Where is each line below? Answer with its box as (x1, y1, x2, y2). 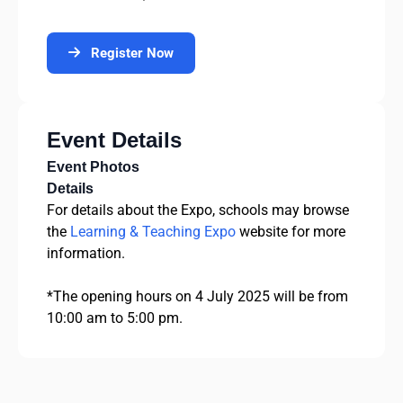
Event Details (47, 127, 182, 152)
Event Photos (47, 158, 139, 175)
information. (47, 244, 125, 262)
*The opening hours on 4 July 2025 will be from (47, 287, 348, 305)
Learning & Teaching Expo (70, 222, 236, 240)
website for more (236, 222, 345, 240)
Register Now (91, 44, 174, 61)
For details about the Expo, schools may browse (47, 201, 349, 219)
